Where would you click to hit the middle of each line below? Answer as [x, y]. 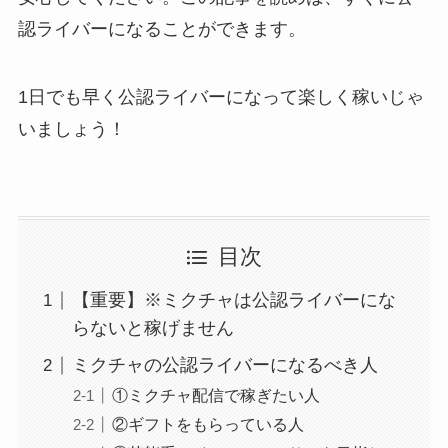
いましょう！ [71, 128]
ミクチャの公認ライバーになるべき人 [224, 365]
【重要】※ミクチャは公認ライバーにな [233, 300]
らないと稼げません [152, 328]
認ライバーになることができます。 [161, 28]
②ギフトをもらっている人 [207, 424]
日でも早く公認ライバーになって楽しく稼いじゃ [225, 96]
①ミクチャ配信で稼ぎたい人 [215, 395]
